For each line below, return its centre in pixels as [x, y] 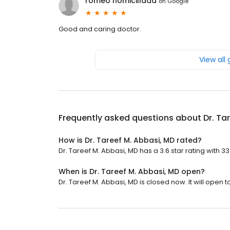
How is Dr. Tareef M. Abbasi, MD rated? [130, 140]
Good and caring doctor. [100, 29]
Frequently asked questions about [131, 118]
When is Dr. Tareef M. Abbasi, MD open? [132, 172]
